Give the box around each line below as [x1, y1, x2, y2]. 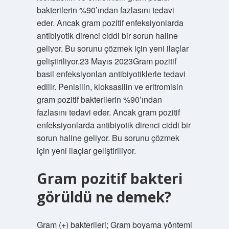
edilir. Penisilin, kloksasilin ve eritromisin [36, 81, 183, 93]
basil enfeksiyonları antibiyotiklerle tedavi [36, 68, 186, 80]
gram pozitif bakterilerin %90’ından [36, 94, 162, 105]
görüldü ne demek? [36, 187, 171, 207]
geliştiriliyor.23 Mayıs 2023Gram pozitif [36, 55, 176, 67]
